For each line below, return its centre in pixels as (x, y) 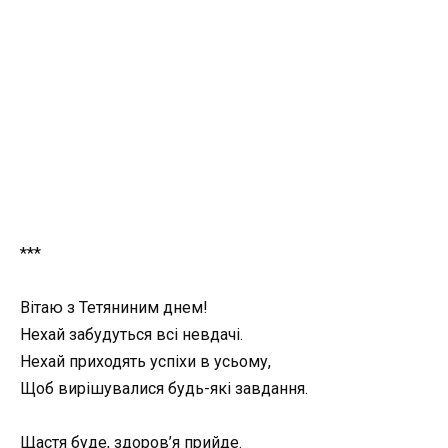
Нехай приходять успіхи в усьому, (145, 362)
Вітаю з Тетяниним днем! (114, 308)
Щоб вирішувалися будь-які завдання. (164, 389)
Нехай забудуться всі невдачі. (131, 335)
